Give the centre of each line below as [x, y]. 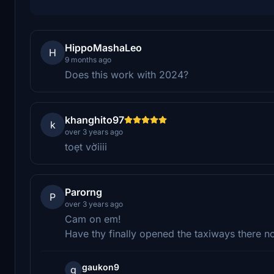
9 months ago [88, 59]
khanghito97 [94, 120]
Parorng [83, 192]
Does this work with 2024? [127, 74]
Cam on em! [93, 219]
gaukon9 [101, 267]
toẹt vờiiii [86, 146]
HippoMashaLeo [103, 47]
